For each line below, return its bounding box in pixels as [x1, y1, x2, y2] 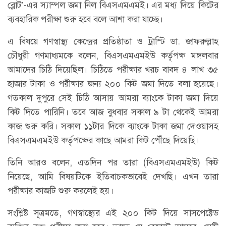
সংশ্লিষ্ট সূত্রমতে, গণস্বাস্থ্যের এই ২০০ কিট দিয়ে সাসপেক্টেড [8, 206, 218, 219]
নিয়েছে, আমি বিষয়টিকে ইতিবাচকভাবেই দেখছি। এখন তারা [8, 170, 218, 183]
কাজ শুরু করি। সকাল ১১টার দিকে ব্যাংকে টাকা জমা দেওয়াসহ [8, 120, 218, 132]
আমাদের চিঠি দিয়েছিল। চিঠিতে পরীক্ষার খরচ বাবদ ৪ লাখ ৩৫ [8, 63, 218, 76]
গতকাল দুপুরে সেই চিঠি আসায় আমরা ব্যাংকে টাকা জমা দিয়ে [8, 91, 218, 104]
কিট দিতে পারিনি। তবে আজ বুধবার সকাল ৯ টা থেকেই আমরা [8, 105, 218, 118]
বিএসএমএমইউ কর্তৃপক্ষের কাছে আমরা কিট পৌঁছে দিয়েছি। [8, 134, 199, 146]
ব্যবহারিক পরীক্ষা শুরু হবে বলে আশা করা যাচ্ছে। [8, 13, 163, 25]
